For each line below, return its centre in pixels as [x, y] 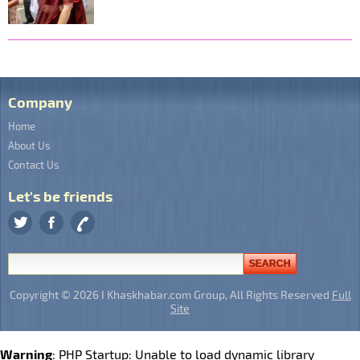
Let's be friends [60, 195]
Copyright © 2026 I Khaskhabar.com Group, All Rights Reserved [170, 295]
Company [40, 101]
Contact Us [34, 164]
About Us [29, 145]
